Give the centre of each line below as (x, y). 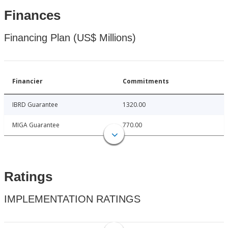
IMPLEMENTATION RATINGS (72, 199)
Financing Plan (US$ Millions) (70, 38)
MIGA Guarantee (36, 125)
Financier (27, 81)
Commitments (146, 81)
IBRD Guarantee (35, 105)
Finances (32, 16)
